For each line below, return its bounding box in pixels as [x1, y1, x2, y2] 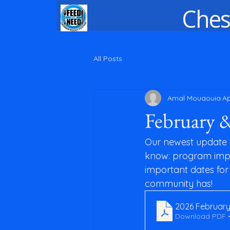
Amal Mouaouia [167, 93, 221, 103]
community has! [145, 178, 213, 189]
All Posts [93, 53, 122, 63]
